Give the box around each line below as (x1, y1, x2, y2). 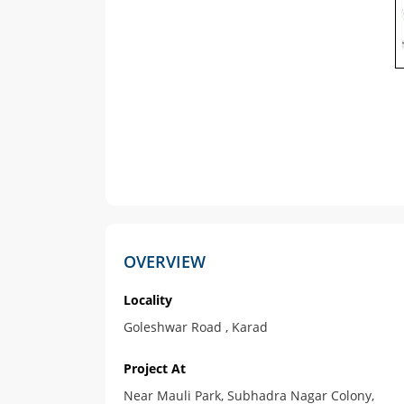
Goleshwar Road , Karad (123, 318, 268, 336)
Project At (123, 360, 186, 378)
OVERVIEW (123, 251, 206, 273)
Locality (123, 291, 172, 309)
